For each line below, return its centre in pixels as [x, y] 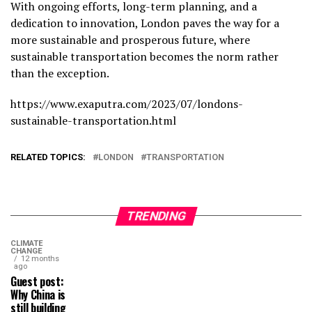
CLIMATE [27, 243]
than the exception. [60, 73]
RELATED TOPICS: [48, 157]
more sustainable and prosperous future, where [130, 39]
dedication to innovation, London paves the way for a [145, 23]
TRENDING [156, 216]
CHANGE [26, 251]
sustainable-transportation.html [93, 120]
